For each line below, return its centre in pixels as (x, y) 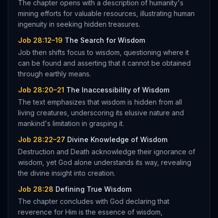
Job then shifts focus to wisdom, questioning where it (103, 52)
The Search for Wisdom (105, 40)
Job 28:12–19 (40, 40)
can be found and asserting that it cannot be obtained (104, 63)
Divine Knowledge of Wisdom (117, 139)
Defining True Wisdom (93, 189)
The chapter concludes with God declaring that (94, 201)
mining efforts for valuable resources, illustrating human (106, 13)
